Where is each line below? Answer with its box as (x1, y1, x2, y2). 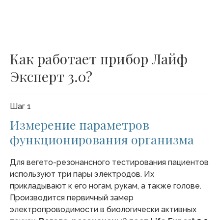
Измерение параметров (10, 116, 149, 133)
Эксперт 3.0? (10, 67, 92, 85)
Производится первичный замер (10, 192, 134, 202)
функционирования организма (10, 131, 194, 147)
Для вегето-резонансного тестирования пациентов (10, 157, 209, 167)
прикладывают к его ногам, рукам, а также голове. (10, 181, 201, 191)
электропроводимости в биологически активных (10, 204, 196, 214)
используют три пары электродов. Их (10, 169, 154, 179)
